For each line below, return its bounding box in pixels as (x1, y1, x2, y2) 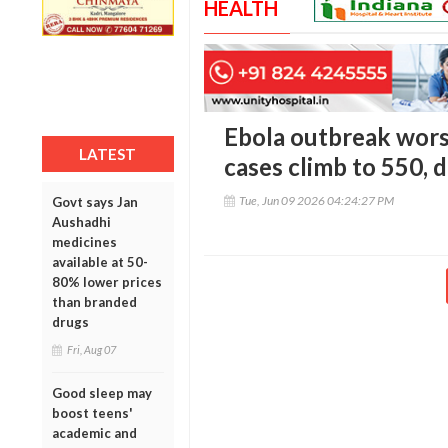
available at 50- (52, 253, 148, 270)
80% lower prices (52, 273, 162, 290)
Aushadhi (52, 213, 111, 230)
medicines (52, 233, 117, 250)
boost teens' (52, 404, 133, 421)
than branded (52, 293, 137, 310)
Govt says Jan (52, 193, 138, 210)
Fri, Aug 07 (67, 342, 116, 356)
